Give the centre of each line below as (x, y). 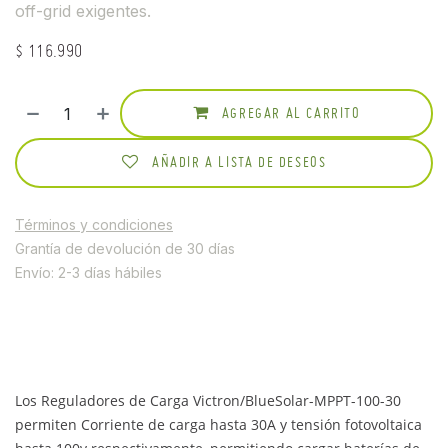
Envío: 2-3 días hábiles (88, 272)
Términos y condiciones (94, 224)
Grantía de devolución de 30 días (125, 248)
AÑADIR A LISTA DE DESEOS (239, 163)
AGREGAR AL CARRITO (289, 113)
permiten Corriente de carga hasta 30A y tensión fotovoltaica (218, 424)
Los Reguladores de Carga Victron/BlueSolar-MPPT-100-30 (208, 400)
